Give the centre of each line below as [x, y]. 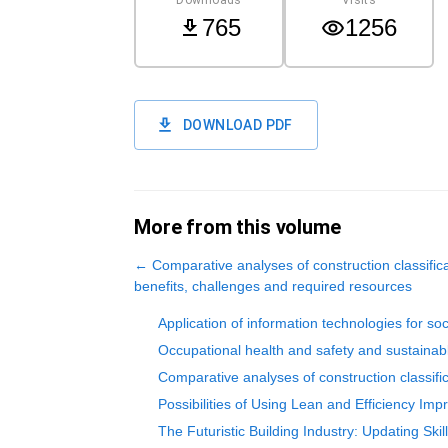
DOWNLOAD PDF [238, 125]
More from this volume [237, 227]
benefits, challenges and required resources [273, 286]
